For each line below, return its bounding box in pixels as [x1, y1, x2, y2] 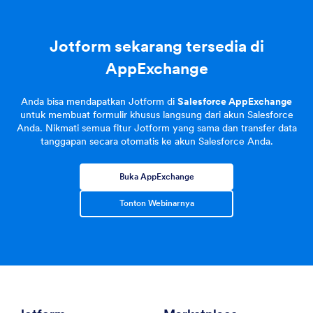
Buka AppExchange [119, 170, 194, 182]
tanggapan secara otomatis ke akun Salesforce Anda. [40, 134, 273, 147]
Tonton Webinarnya [119, 198, 194, 209]
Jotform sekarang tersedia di [49, 35, 264, 56]
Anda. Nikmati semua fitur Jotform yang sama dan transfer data [16, 121, 297, 134]
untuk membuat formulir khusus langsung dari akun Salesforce [20, 108, 293, 121]
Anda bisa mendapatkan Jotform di [21, 94, 177, 108]
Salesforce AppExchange [177, 94, 292, 108]
